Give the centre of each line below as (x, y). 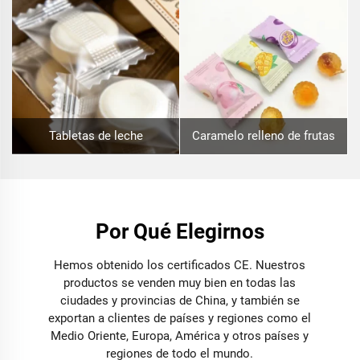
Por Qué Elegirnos (180, 231)
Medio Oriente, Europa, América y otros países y (180, 335)
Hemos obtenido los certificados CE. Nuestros (180, 265)
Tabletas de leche (96, 135)
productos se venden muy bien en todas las (180, 282)
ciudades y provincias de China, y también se (180, 300)
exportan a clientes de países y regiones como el (180, 318)
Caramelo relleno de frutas (264, 135)
